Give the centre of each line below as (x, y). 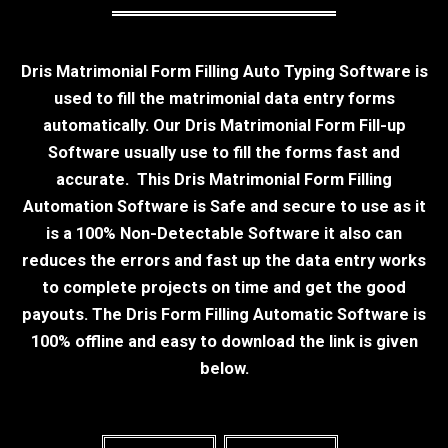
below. (224, 368)
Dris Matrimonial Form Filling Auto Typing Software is (224, 71)
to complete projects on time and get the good (224, 287)
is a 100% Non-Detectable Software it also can (224, 233)
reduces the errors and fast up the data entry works (224, 260)
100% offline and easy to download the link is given (224, 341)
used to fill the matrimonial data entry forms (224, 98)
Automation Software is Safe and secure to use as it (224, 206)
